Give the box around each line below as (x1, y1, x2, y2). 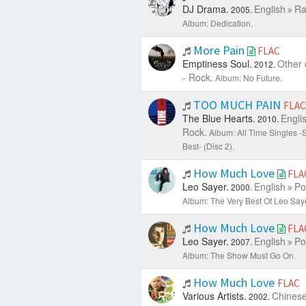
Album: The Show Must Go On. (182, 249, 296, 261)
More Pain (190, 42, 247, 58)
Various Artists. (182, 288, 247, 303)
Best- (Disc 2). (182, 139, 234, 152)
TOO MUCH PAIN (190, 96, 283, 113)
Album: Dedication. (182, 16, 253, 29)
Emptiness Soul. (182, 56, 252, 70)
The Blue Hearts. (182, 111, 255, 125)
